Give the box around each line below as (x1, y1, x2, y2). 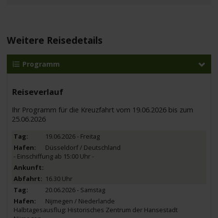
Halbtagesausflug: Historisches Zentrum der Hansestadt (13, 205, 178, 215)
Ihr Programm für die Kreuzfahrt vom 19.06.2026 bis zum (12, 105, 194, 114)
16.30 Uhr (45, 174, 73, 183)
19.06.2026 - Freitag (45, 131, 100, 141)
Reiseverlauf (12, 86, 64, 97)
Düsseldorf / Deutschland (45, 143, 121, 152)
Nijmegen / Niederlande (45, 197, 115, 206)
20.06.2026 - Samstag (45, 185, 105, 195)
